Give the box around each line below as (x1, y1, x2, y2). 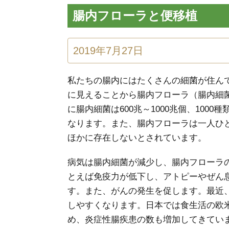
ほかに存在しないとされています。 (67, 132, 207, 143)
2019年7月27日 (73, 44, 143, 56)
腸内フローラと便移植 (73, 8, 197, 22)
